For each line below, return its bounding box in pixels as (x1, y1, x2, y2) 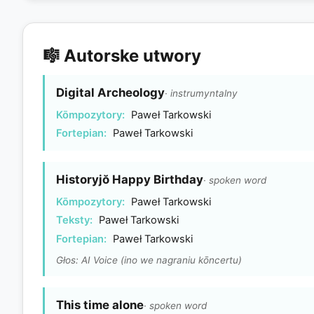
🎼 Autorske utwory (43, 45, 201, 66)
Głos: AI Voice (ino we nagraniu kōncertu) (56, 254, 242, 266)
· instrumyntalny (165, 87, 238, 99)
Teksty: (56, 214, 93, 227)
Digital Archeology (56, 85, 165, 100)
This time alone (56, 297, 144, 312)
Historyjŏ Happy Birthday (56, 172, 203, 187)
